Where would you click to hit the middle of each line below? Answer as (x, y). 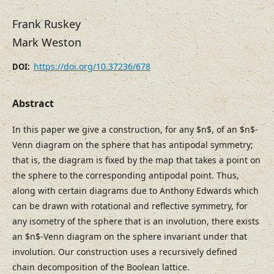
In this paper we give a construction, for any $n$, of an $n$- (135, 130)
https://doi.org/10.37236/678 (92, 67)
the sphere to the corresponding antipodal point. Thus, (126, 176)
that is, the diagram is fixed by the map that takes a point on (136, 160)
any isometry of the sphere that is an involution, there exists (136, 221)
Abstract (33, 104)
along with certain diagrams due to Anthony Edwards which (135, 191)
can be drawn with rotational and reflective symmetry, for (130, 206)
